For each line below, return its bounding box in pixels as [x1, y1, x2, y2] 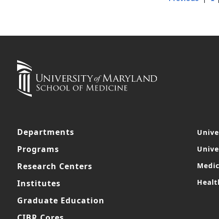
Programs [17, 144, 59, 154]
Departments [17, 127, 74, 137]
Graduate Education [17, 195, 105, 206]
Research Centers [17, 161, 92, 172]
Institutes [17, 178, 61, 189]
